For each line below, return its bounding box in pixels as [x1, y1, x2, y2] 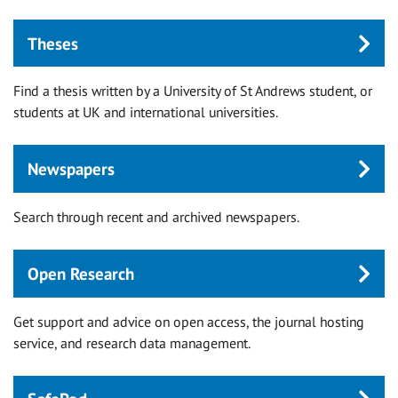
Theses [28, 31, 78, 54]
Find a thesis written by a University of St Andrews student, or [13, 82, 372, 100]
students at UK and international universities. [13, 103, 278, 122]
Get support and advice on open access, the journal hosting [13, 312, 364, 330]
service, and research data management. [13, 333, 251, 352]
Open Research [28, 261, 134, 284]
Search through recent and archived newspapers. [13, 207, 299, 226]
